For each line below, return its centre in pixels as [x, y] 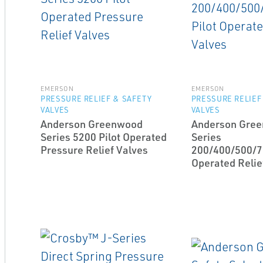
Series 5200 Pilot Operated [103, 137]
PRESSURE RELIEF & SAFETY [96, 99]
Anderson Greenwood [91, 124]
